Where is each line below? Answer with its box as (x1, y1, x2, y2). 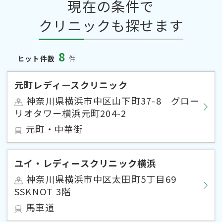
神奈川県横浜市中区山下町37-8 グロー (26, 94, 200, 108)
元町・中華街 (26, 122, 83, 136)
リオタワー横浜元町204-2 (14, 107, 127, 120)
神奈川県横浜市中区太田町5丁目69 (26, 172, 186, 186)
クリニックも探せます (38, 15, 184, 36)
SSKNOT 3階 (14, 185, 71, 198)
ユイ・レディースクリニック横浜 (14, 157, 157, 170)
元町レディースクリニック (14, 78, 128, 92)
